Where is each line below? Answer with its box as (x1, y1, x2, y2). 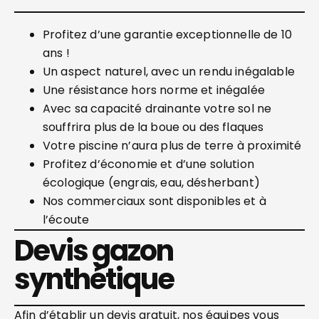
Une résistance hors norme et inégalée (43, 82, 265, 98)
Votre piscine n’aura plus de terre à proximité (43, 137, 305, 154)
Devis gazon (14, 231, 173, 271)
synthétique (14, 259, 174, 299)
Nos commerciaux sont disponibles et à (43, 193, 266, 209)
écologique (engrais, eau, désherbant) (43, 174, 260, 191)
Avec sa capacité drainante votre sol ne (43, 100, 272, 117)
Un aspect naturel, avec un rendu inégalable (43, 63, 298, 80)
